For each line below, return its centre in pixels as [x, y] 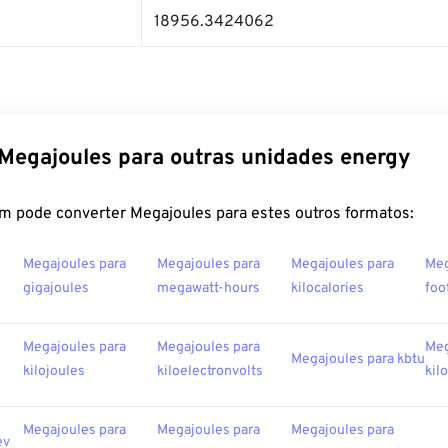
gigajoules [56, 288]
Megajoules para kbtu [358, 359]
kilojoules [54, 371]
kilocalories [327, 288]
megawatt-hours [208, 288]
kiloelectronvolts [210, 371]
